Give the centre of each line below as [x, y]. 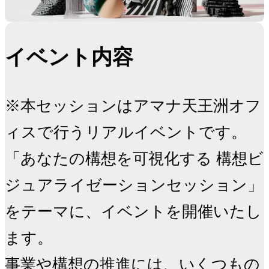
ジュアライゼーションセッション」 [134, 185]
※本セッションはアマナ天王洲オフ [133, 106]
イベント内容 [69, 57]
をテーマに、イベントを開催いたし [133, 211]
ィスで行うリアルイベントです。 [126, 132]
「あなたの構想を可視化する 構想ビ [134, 159]
